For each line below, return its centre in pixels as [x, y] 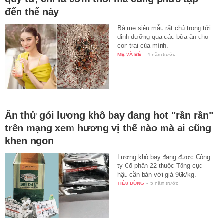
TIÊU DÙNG [131, 183]
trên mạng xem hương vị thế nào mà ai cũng [108, 128]
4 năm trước [162, 54]
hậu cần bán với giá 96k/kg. [157, 174]
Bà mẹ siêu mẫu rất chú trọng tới [164, 28]
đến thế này [32, 11]
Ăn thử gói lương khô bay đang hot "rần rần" [109, 115]
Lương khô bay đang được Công [164, 157]
